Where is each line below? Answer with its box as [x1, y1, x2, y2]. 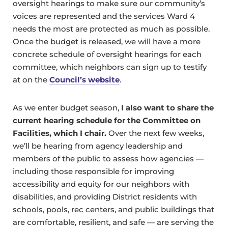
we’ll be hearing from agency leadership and [13, 141, 183, 151]
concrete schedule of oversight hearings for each [13, 49, 202, 60]
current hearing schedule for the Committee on [13, 116, 201, 126]
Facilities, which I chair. [13, 128, 108, 138]
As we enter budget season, [13, 103, 121, 113]
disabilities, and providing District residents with [13, 192, 197, 202]
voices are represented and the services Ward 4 [13, 11, 195, 21]
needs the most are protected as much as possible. [13, 24, 210, 34]
